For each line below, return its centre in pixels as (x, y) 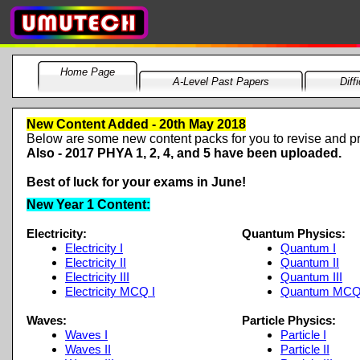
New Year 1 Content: (88, 205)
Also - (44, 153)
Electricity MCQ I (110, 292)
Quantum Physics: (294, 234)
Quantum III (311, 277)
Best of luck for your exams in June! (136, 182)
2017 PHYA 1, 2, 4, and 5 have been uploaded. (202, 153)
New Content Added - (91, 124)
